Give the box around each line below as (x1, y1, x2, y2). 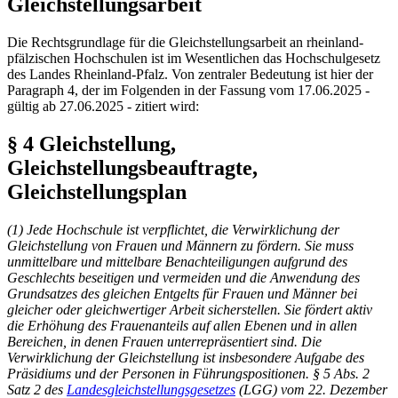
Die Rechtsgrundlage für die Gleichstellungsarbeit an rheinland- (7, 34, 363, 50)
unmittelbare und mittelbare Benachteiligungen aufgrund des (7, 253, 347, 269)
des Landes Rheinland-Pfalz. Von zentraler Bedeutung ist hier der (7, 66, 373, 82)
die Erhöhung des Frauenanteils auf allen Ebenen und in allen (7, 317, 357, 333)
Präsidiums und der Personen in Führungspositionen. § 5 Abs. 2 (7, 365, 370, 381)
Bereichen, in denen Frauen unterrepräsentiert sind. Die (7, 333, 322, 349)
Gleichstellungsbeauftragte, (7, 155, 258, 179)
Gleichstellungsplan (7, 179, 187, 203)
